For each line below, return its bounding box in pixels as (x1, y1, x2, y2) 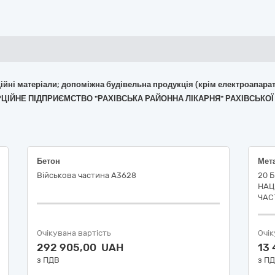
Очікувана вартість (37, 228, 111, 238)
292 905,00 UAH (37, 241, 123, 254)
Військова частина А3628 (37, 171, 136, 180)
